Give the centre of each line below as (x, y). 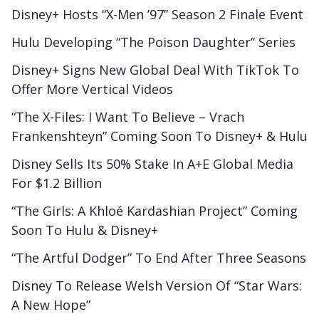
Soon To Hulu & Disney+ (85, 230)
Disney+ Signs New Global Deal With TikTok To (155, 70)
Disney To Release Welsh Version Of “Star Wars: (157, 286)
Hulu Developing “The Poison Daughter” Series (153, 42)
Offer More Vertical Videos (92, 89)
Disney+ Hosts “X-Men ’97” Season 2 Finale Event (157, 15)
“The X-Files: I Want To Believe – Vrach (128, 117)
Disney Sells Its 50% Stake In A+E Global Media (152, 164)
